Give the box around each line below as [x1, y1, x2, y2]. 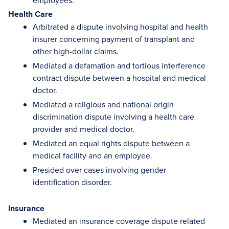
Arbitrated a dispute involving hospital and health [33, 21, 208, 32]
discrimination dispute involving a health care [33, 111, 194, 122]
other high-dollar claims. [33, 45, 119, 57]
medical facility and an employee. [33, 150, 152, 161]
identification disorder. [33, 176, 114, 188]
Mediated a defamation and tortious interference [33, 60, 205, 71]
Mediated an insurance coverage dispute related [33, 215, 205, 226]
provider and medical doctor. [33, 123, 134, 134]
